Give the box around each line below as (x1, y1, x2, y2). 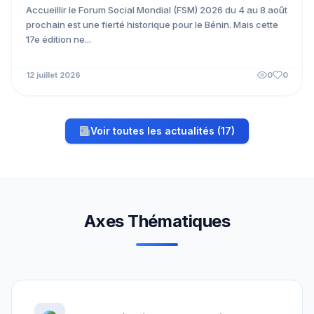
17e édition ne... (26, 34, 91, 45)
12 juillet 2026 (26, 70, 81, 80)
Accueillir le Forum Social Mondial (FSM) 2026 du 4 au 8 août (26, 4, 287, 15)
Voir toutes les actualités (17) (90, 125, 235, 137)
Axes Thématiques (83, 211, 231, 231)
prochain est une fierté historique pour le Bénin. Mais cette (26, 19, 278, 30)
